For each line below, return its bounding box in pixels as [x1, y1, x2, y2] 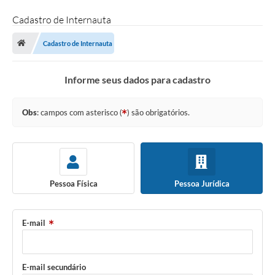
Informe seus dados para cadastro [64, 74, 211, 86]
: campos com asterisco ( [37, 107, 122, 118]
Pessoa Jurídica [174, 178, 230, 188]
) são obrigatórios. [127, 107, 190, 118]
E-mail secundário [22, 262, 86, 273]
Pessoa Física [49, 178, 98, 188]
